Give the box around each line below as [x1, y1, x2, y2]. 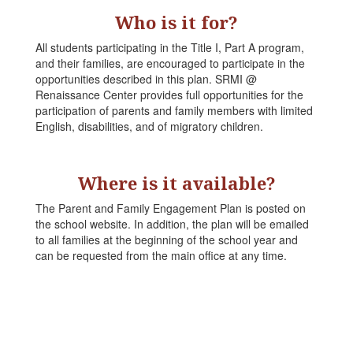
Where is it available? [77, 171, 276, 195]
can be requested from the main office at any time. [35, 247, 287, 264]
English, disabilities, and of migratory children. [35, 118, 263, 135]
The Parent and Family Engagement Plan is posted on [35, 200, 306, 217]
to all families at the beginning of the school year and [35, 232, 298, 248]
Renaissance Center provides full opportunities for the [35, 87, 303, 103]
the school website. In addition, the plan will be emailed [35, 216, 309, 232]
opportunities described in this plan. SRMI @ [35, 71, 257, 87]
